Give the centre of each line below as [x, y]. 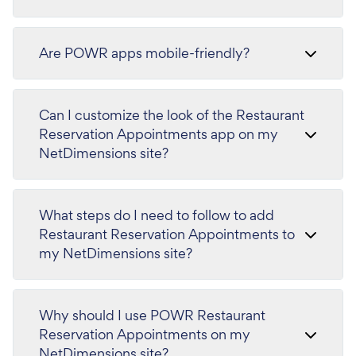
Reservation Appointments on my [145, 334]
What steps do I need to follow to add [157, 215]
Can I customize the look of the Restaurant [172, 115]
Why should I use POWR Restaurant [152, 315]
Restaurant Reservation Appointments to [167, 234]
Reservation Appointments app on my [159, 134]
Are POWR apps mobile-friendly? [144, 53]
